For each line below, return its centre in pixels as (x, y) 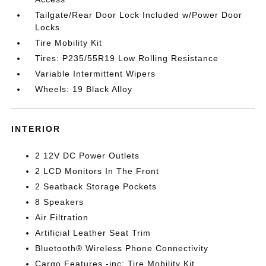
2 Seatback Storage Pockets (96, 186)
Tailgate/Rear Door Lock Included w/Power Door (139, 15)
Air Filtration (62, 217)
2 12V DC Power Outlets (88, 156)
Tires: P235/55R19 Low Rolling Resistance (127, 58)
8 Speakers (60, 202)
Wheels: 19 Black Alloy (84, 89)
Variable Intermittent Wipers (96, 74)
